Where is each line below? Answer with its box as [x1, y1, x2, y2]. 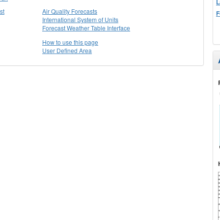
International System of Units [42, 15, 118, 24]
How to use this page [42, 38, 98, 46]
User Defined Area [42, 46, 92, 55]
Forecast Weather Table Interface [42, 24, 130, 32]
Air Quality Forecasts [42, 7, 97, 15]
